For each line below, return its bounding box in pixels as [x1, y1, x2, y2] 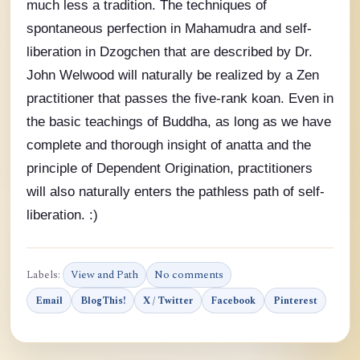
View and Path [71, 267, 138, 284]
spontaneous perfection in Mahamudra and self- [27, 21, 312, 36]
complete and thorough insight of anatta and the [27, 137, 311, 153]
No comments [154, 267, 223, 284]
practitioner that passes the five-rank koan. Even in [27, 91, 333, 106]
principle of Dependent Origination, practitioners [27, 161, 313, 176]
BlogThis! [80, 292, 125, 309]
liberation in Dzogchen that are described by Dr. [27, 44, 313, 59]
